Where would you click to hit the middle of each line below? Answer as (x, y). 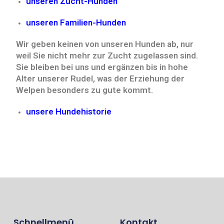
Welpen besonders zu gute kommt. (85, 90)
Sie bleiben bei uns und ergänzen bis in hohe (102, 67)
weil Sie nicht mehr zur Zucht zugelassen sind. (107, 55)
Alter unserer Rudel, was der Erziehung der (100, 78)
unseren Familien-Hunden (76, 22)
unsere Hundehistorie (69, 111)
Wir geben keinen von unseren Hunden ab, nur (105, 44)
